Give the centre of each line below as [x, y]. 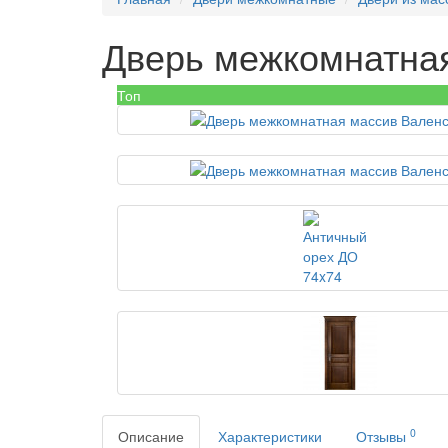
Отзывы [383, 436]
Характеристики [270, 436]
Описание [151, 436]
